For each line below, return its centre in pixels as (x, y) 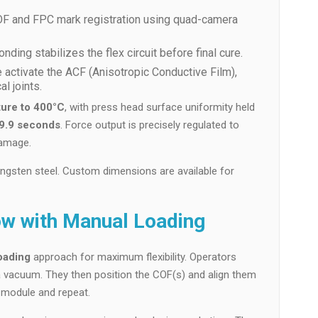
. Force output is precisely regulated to (150, 125)
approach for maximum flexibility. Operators (133, 257)
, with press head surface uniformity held (160, 107)
